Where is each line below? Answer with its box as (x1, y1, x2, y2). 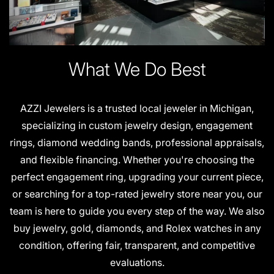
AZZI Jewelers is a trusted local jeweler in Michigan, (20, 102, 254, 115)
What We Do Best (68, 58, 206, 81)
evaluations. (109, 256, 165, 269)
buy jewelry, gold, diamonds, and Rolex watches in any (13, 222, 261, 235)
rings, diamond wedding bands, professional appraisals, (10, 136, 264, 149)
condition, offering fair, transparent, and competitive (19, 239, 255, 252)
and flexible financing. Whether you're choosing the (20, 154, 254, 166)
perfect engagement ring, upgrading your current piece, (10, 171, 264, 183)
